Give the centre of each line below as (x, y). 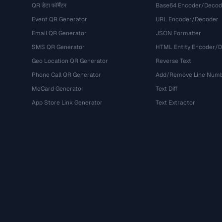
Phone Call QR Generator (66, 75)
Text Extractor (175, 103)
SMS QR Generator (58, 47)
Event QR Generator (59, 19)
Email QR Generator (59, 33)
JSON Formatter (178, 33)
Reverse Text (173, 61)
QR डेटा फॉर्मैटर (49, 5)
